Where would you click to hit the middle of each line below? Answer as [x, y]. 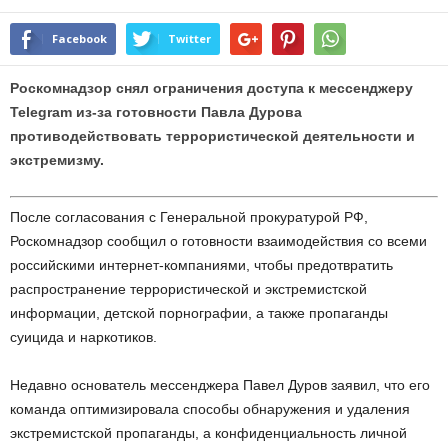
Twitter [189, 39]
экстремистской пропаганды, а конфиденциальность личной [208, 433]
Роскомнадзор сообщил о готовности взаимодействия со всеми [218, 241]
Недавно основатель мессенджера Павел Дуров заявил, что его [220, 385]
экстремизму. [57, 160]
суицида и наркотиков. [83, 337]
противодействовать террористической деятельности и [212, 136]
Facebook [79, 39]
